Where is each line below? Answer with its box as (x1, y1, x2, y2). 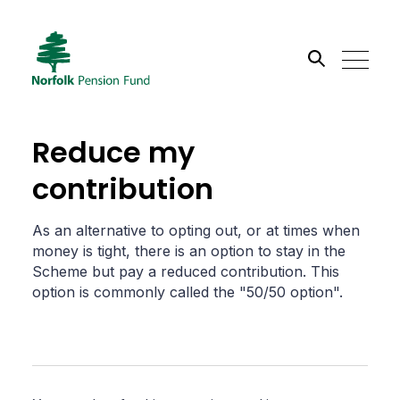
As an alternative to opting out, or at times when (31, 221, 360, 239)
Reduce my (31, 132, 195, 172)
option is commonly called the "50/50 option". (31, 283, 343, 301)
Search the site (31, 117, 142, 137)
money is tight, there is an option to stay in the (31, 242, 346, 260)
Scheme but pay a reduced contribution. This (31, 262, 339, 280)
